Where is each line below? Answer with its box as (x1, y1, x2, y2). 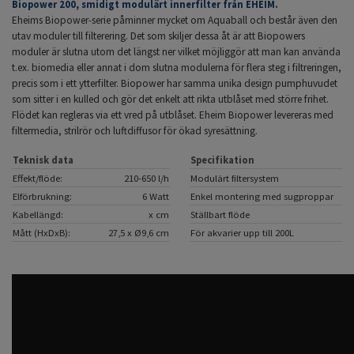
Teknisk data (13, 154, 73, 167)
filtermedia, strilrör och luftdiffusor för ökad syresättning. (12, 124, 258, 138)
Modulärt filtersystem (190, 172, 279, 185)
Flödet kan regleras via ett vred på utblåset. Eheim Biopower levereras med (12, 108, 333, 122)
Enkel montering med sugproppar (190, 190, 333, 203)
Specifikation (190, 154, 254, 167)
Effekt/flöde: (13, 172, 62, 185)
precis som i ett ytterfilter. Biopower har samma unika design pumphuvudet (12, 77, 337, 91)
